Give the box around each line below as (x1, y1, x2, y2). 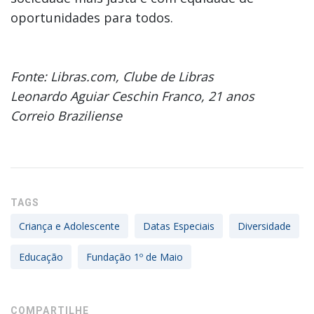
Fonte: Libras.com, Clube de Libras (11, 67, 214, 85)
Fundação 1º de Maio (86, 250, 183, 264)
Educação (19, 250, 63, 264)
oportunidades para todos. (11, 8, 173, 26)
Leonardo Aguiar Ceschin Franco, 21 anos (11, 87, 254, 104)
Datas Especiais (143, 219, 214, 233)
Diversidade (238, 219, 291, 233)
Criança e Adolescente (19, 219, 120, 233)
